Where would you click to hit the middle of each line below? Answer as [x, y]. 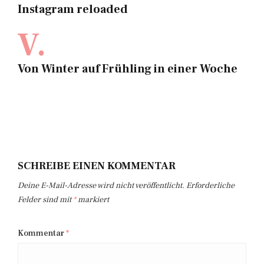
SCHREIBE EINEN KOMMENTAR [97, 166]
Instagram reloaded [73, 9]
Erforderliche [210, 186]
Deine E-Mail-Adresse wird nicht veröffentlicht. [101, 186]
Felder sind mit [45, 200]
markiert [93, 200]
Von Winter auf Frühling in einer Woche [128, 69]
